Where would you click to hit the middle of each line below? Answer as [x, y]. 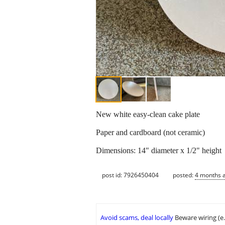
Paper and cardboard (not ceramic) [150, 133]
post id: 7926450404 [130, 175]
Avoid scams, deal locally [137, 218]
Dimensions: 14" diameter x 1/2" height [159, 151]
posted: [184, 175]
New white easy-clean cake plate [148, 115]
